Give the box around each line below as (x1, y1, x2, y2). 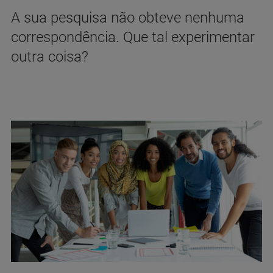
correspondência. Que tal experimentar (11, 29, 255, 46)
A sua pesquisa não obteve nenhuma (11, 9, 244, 26)
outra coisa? (11, 48, 88, 65)
